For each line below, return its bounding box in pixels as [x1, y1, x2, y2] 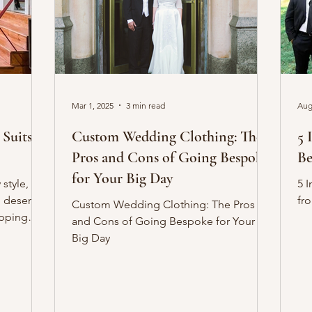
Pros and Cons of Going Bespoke [72, 148, 270, 166]
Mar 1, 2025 [72, 100, 114, 111]
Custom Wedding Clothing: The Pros [72, 198, 255, 211]
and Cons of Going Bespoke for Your [72, 214, 255, 228]
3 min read [126, 100, 165, 111]
